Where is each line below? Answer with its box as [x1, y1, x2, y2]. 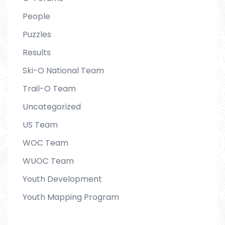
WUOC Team [23, 155, 74, 167]
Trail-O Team [23, 82, 76, 94]
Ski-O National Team [23, 64, 104, 76]
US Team [23, 119, 58, 131]
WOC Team [23, 137, 68, 149]
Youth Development [23, 173, 102, 185]
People [23, 10, 50, 22]
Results [23, 46, 51, 58]
